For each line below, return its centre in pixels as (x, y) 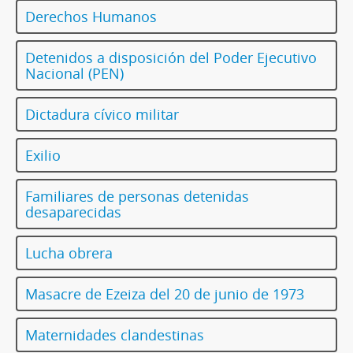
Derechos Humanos (91, 17)
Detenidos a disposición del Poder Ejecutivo (171, 58)
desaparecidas (73, 212)
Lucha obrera (69, 253)
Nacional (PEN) (74, 74)
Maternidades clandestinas (115, 335)
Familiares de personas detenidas (137, 197)
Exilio (43, 156)
